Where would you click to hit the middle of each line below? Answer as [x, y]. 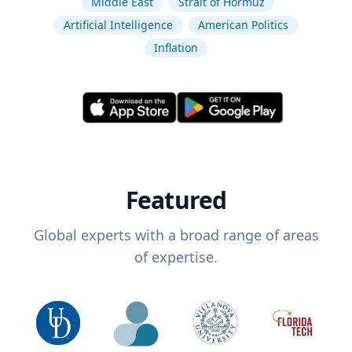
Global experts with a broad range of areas [176, 235]
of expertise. [176, 257]
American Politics [243, 25]
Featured [176, 200]
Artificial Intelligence [118, 25]
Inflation [176, 48]
